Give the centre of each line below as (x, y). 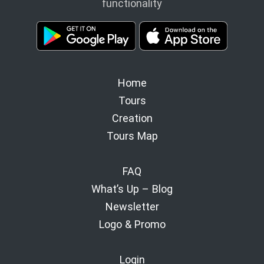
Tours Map (132, 136)
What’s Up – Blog (132, 189)
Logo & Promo (132, 224)
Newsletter (132, 206)
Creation (132, 118)
